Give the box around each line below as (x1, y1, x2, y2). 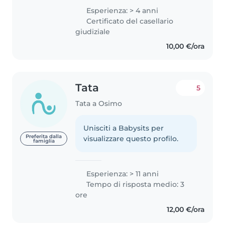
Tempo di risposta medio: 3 (84, 180, 185, 189)
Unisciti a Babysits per (83, 124, 164, 133)
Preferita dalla (26, 133, 62, 139)
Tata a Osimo (75, 99, 123, 108)
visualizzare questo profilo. (83, 134, 179, 144)
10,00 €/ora (166, 42, 205, 51)
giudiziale (75, 27, 110, 37)
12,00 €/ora (166, 205, 205, 214)
